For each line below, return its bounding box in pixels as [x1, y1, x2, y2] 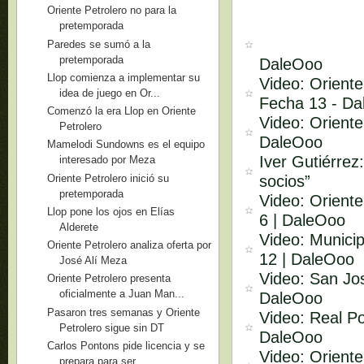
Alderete [59, 220, 99, 233]
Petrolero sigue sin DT [59, 321, 165, 334]
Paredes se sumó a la [47, 37, 151, 50]
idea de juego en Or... [59, 86, 161, 99]
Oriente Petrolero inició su [47, 171, 170, 184]
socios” [259, 171, 311, 190]
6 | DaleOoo [259, 210, 346, 229]
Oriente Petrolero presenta [47, 272, 171, 285]
